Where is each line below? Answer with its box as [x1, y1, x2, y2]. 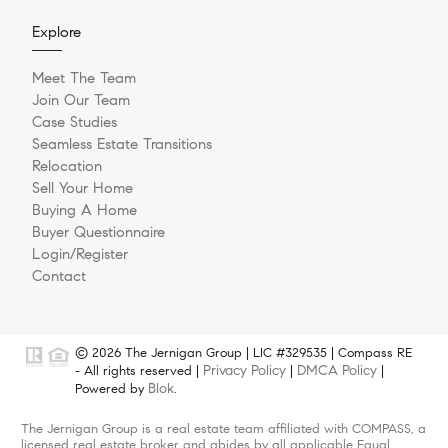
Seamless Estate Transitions [32, 135, 212, 154]
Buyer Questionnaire [32, 223, 165, 242]
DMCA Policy [297, 361, 377, 380]
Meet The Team [32, 69, 136, 88]
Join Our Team [32, 91, 130, 110]
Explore [32, 23, 81, 42]
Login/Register [32, 245, 128, 264]
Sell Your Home [32, 179, 133, 198]
